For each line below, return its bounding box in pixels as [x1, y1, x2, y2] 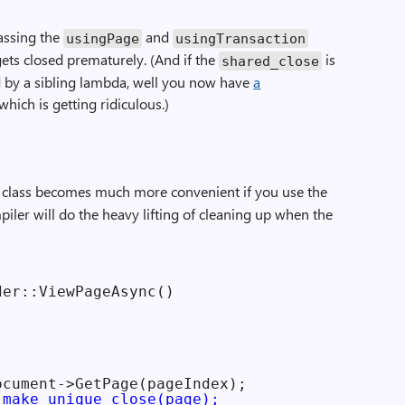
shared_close [221, 52, 320, 69]
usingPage [66, 30, 140, 46]
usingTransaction [175, 30, 306, 46]
